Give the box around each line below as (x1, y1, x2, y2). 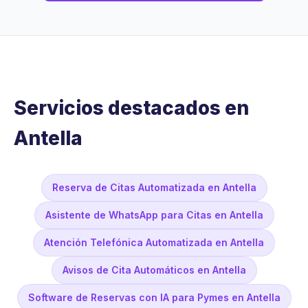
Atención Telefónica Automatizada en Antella (44, 236, 264, 249)
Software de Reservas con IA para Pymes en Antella (27, 291, 280, 304)
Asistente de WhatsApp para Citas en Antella (45, 209, 263, 221)
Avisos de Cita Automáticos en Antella (62, 264, 246, 276)
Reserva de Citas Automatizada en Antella (52, 181, 256, 194)
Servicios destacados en (14, 96, 249, 120)
